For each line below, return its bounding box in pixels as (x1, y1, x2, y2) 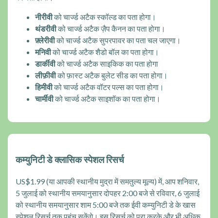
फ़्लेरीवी (35, 36, 55, 45)
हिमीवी (35, 82, 53, 92)
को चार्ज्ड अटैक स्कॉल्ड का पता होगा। (53, 12, 156, 22)
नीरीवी (35, 12, 53, 22)
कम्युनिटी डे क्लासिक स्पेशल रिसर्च (16, 154, 124, 165)
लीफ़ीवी (35, 71, 56, 80)
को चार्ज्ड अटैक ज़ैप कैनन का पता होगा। (56, 24, 165, 34)
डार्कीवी (35, 59, 55, 69)
